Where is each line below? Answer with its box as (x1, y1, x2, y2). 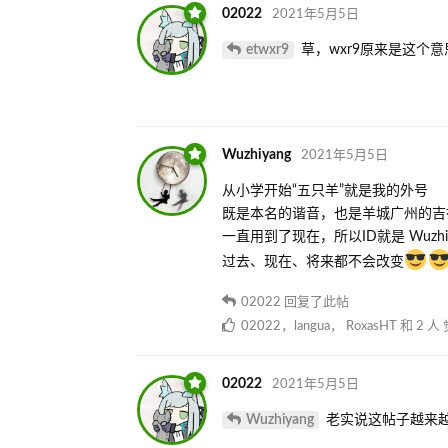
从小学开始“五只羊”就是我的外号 (222, 183, 428, 198)
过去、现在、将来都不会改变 (222, 254, 404, 269)
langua (294, 319, 330, 333)
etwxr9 (246, 42, 289, 57)
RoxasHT (346, 319, 397, 333)
